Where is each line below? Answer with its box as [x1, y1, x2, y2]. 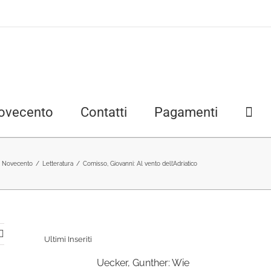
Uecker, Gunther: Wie [97, 256, 189, 269]
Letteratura [42, 160, 73, 167]
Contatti [80, 104, 127, 120]
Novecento [2, 160, 33, 167]
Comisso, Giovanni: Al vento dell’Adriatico [83, 160, 197, 167]
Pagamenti [154, 104, 218, 120]
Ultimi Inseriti [44, 235, 92, 244]
